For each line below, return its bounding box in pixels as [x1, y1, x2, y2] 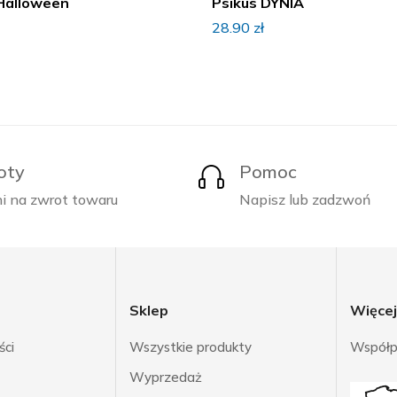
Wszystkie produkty [128, 339, 252, 355]
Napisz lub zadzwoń [239, 191, 370, 208]
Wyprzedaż [128, 369, 202, 385]
